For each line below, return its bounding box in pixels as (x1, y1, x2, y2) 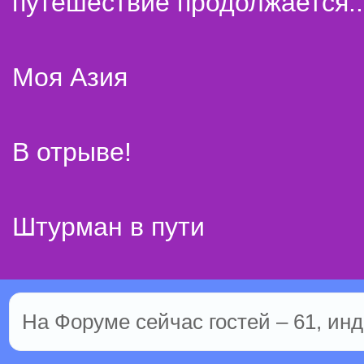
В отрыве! (12, 137, 132, 167)
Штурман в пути (12, 212, 205, 241)
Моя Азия (12, 63, 128, 92)
